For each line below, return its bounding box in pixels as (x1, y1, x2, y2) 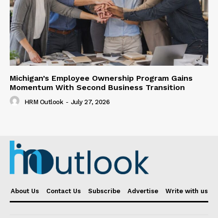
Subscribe (88, 187, 120, 195)
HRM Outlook (24, 98, 63, 106)
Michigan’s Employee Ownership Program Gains (10, 73, 193, 83)
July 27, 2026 (71, 98, 109, 106)
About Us (10, 187, 39, 195)
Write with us (165, 187, 208, 195)
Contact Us (46, 187, 81, 195)
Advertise (127, 187, 158, 195)
